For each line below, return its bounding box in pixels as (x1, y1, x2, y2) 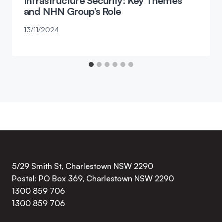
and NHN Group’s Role (24, 4, 121, 17)
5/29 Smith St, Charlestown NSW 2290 (12, 161, 153, 171)
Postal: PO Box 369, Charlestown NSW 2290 (12, 173, 174, 183)
